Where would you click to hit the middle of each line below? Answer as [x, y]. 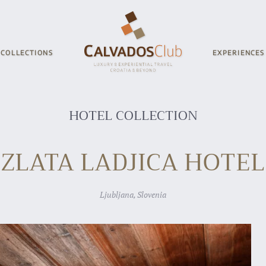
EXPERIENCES [239, 52]
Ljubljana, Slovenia [133, 194]
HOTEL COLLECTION [133, 116]
